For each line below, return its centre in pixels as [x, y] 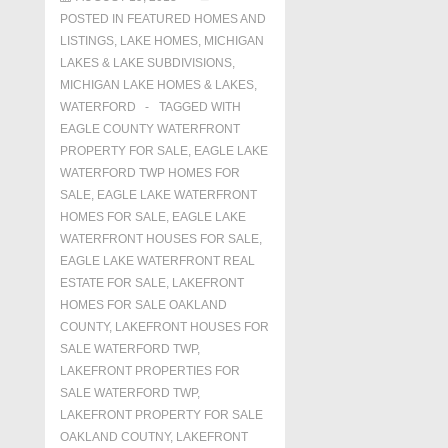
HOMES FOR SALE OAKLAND [143, 305]
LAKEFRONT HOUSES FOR [192, 327]
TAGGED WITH [200, 107]
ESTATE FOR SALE [113, 283]
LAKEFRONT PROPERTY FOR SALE [161, 415]
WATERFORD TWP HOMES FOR [150, 173]
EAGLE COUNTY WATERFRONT [150, 129]
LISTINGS [87, 41]
